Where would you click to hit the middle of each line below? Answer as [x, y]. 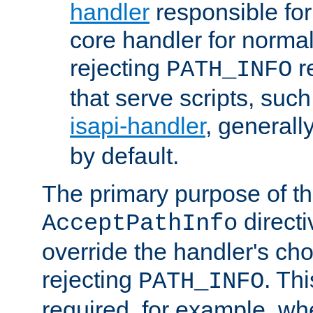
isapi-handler [138, 126]
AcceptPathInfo [140, 224]
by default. [124, 156]
